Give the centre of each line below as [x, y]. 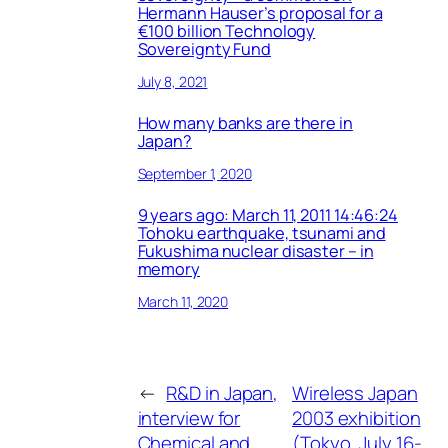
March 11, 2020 [183, 301]
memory [168, 269]
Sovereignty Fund [204, 49]
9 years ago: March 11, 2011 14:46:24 [267, 215]
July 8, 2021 [172, 81]
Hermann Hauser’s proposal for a [260, 13]
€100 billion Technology [226, 31]
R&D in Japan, [222, 392]
